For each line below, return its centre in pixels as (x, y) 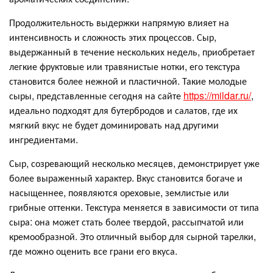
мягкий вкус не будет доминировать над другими (114, 125)
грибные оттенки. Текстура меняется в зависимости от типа (134, 207)
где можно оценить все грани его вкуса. (93, 251)
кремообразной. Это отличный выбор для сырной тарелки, (133, 236)
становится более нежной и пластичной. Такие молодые (128, 81)
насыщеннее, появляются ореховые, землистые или (119, 193)
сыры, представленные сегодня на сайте (96, 96)
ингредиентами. (44, 140)
